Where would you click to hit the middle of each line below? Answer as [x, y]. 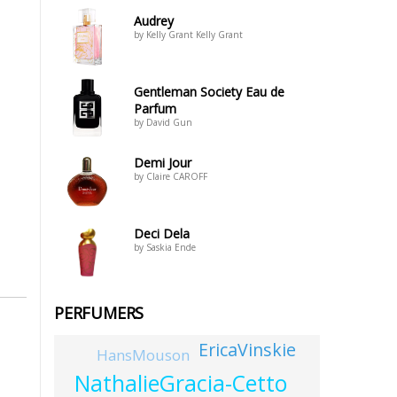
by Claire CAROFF [171, 176]
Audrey [154, 21]
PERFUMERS [99, 313]
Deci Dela [162, 234]
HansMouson [143, 354]
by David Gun [163, 122]
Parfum [155, 109]
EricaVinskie [247, 350]
